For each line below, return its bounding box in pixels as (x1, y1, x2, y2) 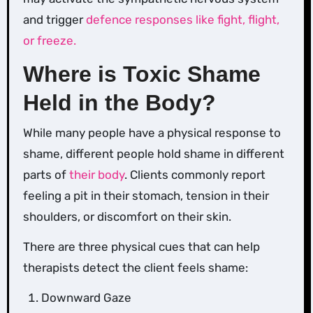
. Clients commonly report (124, 167, 265, 182)
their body (68, 167, 124, 182)
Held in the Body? (22, 90, 216, 116)
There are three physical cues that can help (22, 239, 260, 254)
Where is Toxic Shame (22, 61, 261, 87)
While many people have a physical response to (22, 125, 281, 140)
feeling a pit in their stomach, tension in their (22, 188, 269, 203)
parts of (22, 167, 69, 182)
